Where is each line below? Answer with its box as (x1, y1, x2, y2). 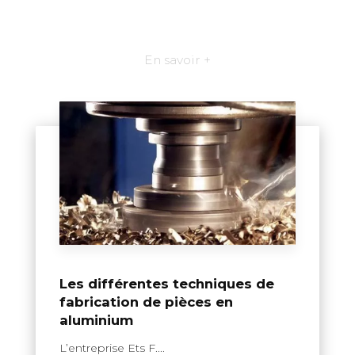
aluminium (59, 311, 133, 328)
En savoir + (144, 52, 211, 67)
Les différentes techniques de (59, 275, 274, 292)
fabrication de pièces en (59, 293, 233, 310)
